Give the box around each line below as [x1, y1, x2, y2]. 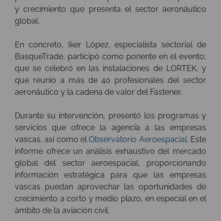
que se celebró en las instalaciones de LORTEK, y [15, 64, 206, 74]
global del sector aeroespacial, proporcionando [15, 158, 206, 168]
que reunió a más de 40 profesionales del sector [15, 75, 206, 85]
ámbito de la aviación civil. [15, 206, 110, 216]
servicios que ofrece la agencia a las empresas [15, 123, 206, 133]
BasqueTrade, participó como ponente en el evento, [15, 52, 206, 62]
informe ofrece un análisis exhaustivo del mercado [15, 147, 206, 156]
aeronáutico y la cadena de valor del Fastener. [15, 87, 182, 97]
